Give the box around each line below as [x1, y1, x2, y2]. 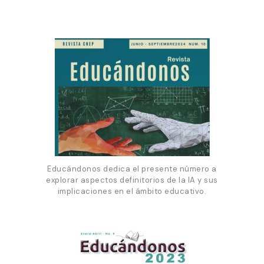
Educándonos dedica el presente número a [47, 163, 217, 174]
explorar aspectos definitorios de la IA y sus [46, 174, 218, 185]
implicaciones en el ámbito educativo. [57, 186, 207, 196]
